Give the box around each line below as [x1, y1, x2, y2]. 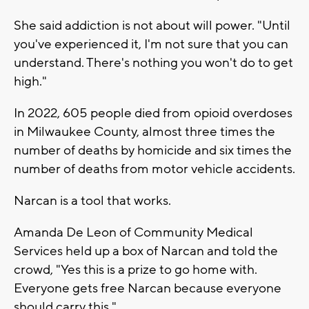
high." [14, 72, 47, 90]
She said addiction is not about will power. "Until [14, 17, 290, 34]
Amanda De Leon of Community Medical [14, 223, 253, 241]
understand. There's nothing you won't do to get [14, 54, 293, 71]
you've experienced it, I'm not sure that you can [14, 35, 288, 52]
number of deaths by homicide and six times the [14, 141, 292, 159]
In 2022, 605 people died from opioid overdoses [14, 104, 292, 121]
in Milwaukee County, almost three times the [14, 123, 275, 140]
